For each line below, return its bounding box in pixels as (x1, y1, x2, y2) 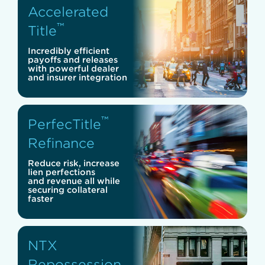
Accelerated (28, 4, 108, 19)
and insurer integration (28, 72, 127, 82)
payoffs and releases (28, 54, 118, 64)
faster (28, 193, 53, 203)
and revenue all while (28, 175, 120, 186)
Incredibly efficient (28, 45, 109, 56)
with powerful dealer (28, 63, 119, 73)
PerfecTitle (28, 116, 101, 131)
